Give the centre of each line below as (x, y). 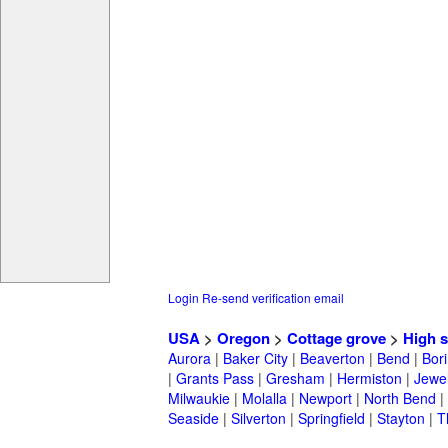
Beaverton (332, 358)
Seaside (193, 418)
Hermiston (369, 378)
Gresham (295, 378)
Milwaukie (199, 398)
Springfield (331, 418)
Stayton (401, 418)
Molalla (264, 398)
